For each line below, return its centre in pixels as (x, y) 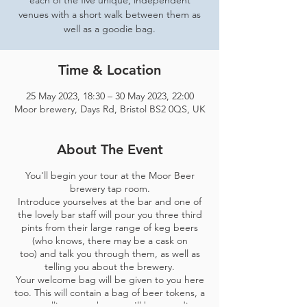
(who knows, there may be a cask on (110, 241)
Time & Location (110, 70)
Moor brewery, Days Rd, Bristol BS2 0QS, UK (110, 109)
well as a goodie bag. (110, 29)
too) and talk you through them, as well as (110, 254)
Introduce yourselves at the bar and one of (110, 201)
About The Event (110, 149)
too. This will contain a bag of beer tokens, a (110, 293)
